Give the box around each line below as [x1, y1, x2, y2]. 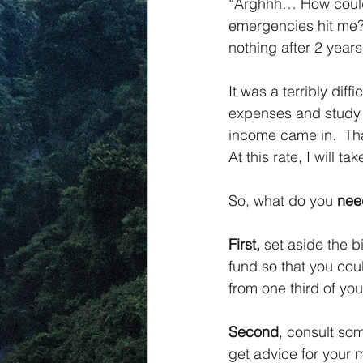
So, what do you [228, 191, 337, 210]
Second [228, 322, 279, 341]
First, [228, 235, 260, 254]
